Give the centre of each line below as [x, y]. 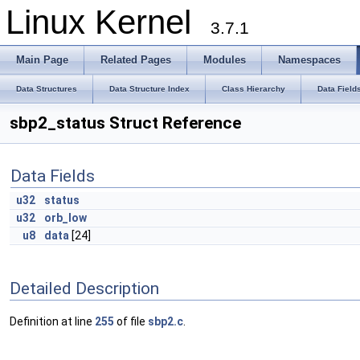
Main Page [42, 60]
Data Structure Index [149, 89]
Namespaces [309, 60]
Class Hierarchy [254, 89]
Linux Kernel [108, 22]
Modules [225, 60]
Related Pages [136, 60]
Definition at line [52, 322]
